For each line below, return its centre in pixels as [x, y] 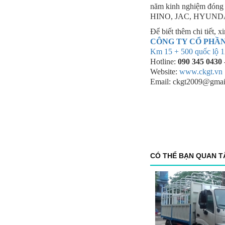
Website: [164, 71]
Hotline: [164, 61]
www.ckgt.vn [201, 71]
